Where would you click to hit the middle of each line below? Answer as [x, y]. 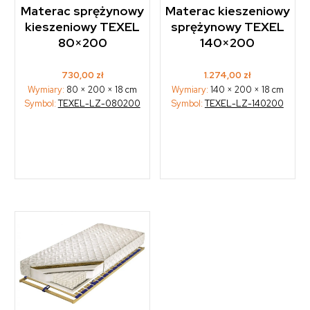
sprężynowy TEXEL [227, 27]
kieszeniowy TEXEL [83, 27]
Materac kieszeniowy [227, 11]
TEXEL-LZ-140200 [244, 103]
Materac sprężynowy [83, 11]
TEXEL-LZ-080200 [99, 103]
